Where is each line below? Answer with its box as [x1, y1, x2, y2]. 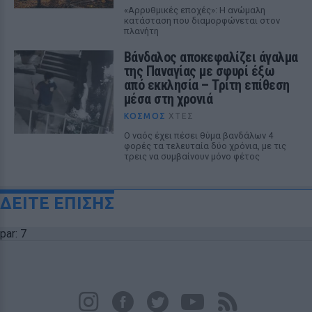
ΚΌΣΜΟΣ [123, 111, 166, 120]
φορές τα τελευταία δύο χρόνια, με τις [123, 141, 286, 151]
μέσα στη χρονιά [123, 91, 213, 107]
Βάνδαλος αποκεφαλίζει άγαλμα [123, 49, 298, 65]
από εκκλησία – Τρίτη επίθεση [123, 77, 290, 93]
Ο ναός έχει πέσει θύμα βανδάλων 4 [123, 130, 273, 141]
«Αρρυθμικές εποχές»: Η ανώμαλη [123, 5, 265, 15]
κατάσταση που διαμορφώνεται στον [123, 15, 280, 26]
